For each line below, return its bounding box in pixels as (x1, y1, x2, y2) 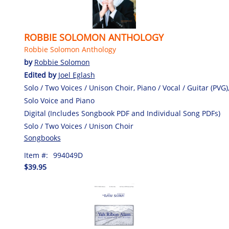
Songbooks (24, 132, 61, 143)
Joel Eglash (58, 70, 95, 80)
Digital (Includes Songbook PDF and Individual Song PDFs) (24, 108, 220, 118)
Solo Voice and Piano (24, 95, 95, 105)
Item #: (24, 150, 48, 160)
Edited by (24, 70, 58, 80)
